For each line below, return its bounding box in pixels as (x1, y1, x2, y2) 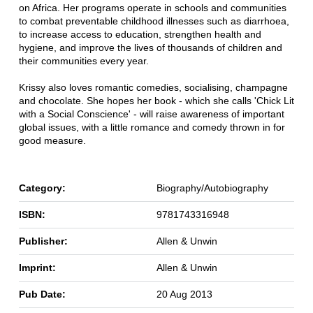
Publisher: (18, 235, 68, 247)
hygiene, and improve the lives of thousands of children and (18, 42, 282, 54)
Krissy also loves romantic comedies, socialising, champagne (18, 82, 288, 94)
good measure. (18, 135, 86, 147)
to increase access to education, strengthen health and (18, 29, 261, 41)
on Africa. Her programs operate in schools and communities (18, 2, 286, 14)
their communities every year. (18, 55, 149, 67)
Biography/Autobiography (156, 182, 268, 194)
